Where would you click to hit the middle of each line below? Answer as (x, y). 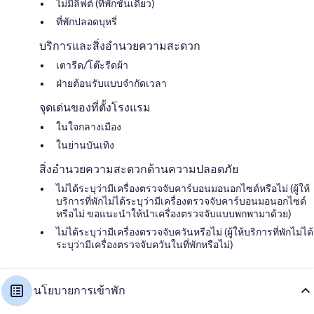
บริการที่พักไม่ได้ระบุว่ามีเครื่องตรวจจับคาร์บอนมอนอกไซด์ (181, 201)
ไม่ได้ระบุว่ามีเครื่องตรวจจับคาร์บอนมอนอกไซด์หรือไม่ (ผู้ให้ (183, 189)
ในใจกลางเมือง (89, 127)
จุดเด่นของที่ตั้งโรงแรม (95, 108)
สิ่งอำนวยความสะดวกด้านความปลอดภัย (139, 169)
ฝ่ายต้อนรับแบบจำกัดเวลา (111, 83)
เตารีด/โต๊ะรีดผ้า (92, 65)
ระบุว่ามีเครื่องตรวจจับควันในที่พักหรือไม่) (144, 245)
